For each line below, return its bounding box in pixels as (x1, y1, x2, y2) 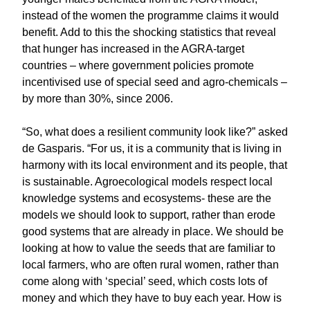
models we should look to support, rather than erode (22, 209, 275, 221)
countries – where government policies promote (22, 60, 254, 71)
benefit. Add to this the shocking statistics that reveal (22, 26, 276, 38)
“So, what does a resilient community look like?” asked (22, 126, 288, 138)
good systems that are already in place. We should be (22, 226, 284, 237)
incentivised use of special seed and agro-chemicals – (22, 76, 287, 88)
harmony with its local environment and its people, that (22, 159, 287, 171)
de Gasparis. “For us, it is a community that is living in (22, 143, 282, 154)
